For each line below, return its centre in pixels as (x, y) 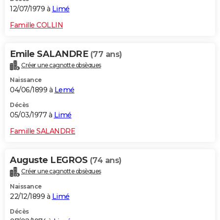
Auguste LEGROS (50, 160)
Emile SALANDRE (50, 54)
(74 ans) (106, 161)
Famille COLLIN (36, 25)
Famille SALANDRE (42, 131)
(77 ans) (106, 54)
